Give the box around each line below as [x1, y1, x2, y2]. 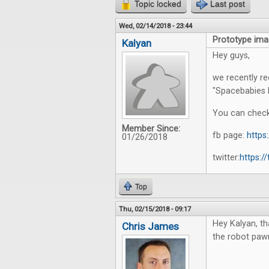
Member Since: [122, 124, 180, 134]
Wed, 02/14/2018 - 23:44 [119, 22, 192, 30]
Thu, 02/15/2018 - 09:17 [119, 205, 191, 213]
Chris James [122, 220, 179, 232]
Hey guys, [213, 50, 250, 61]
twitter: [213, 153, 240, 163]
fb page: [213, 130, 247, 141]
